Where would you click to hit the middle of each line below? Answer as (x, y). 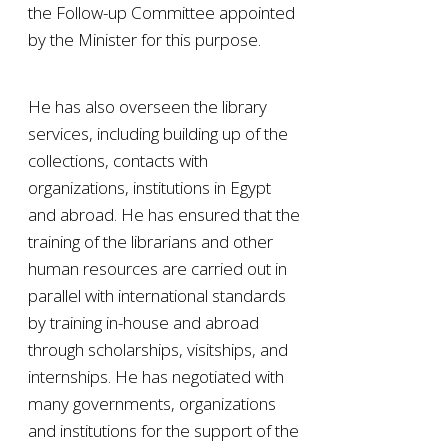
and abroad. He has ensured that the (164, 214)
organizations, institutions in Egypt (149, 187)
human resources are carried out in (157, 268)
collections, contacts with (118, 160)
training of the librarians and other (150, 241)
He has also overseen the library (147, 106)
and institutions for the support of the (163, 430)
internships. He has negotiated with (156, 376)
